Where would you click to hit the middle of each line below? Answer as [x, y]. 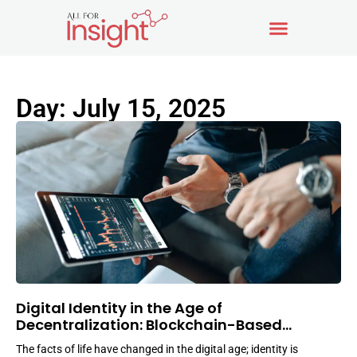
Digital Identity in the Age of [119, 308]
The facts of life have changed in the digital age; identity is [157, 349]
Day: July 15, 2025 [121, 108]
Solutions [51, 341]
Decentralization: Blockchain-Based [149, 325]
